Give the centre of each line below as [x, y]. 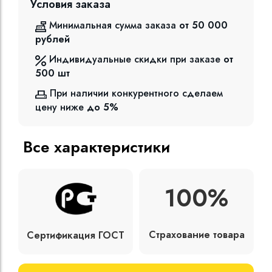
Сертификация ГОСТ [76, 235]
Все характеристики [97, 147]
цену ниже [59, 107]
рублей [53, 39]
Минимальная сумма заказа [113, 25]
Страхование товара [196, 235]
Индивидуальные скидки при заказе [135, 59]
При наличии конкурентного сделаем [136, 93]
